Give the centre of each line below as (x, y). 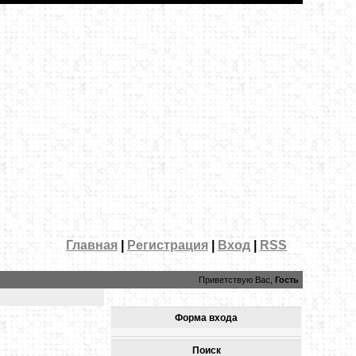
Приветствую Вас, (235, 279)
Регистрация (167, 245)
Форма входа (207, 317)
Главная (91, 245)
